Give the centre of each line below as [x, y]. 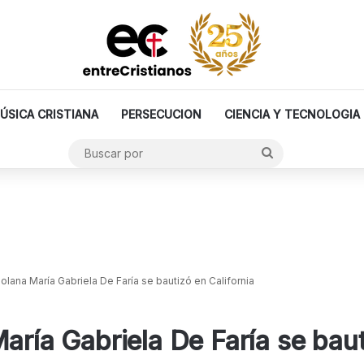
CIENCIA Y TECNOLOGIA [292, 114]
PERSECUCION [162, 114]
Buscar [295, 152]
